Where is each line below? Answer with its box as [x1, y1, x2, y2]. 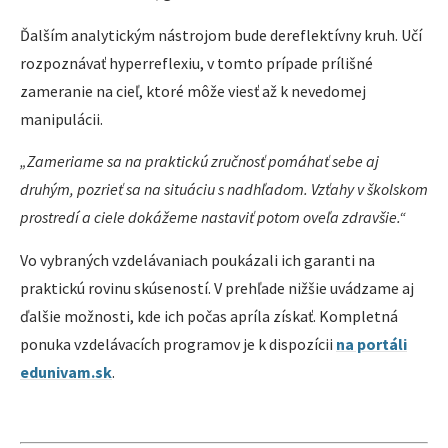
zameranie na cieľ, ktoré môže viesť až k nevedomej [20, 80, 366, 101]
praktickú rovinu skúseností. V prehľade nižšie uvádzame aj [20, 277, 414, 298]
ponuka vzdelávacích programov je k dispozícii [20, 333, 336, 354]
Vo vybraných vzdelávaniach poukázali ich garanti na [20, 249, 375, 270]
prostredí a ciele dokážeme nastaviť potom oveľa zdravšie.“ [20, 207, 409, 228]
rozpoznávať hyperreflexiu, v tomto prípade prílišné [20, 52, 373, 73]
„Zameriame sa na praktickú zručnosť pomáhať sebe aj [20, 151, 379, 172]
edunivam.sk [20, 361, 112, 382]
